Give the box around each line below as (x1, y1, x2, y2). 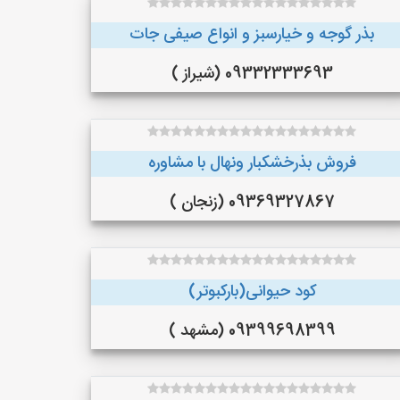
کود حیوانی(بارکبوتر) (187, 279, 316, 305)
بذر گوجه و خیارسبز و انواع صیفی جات (129, 21, 374, 48)
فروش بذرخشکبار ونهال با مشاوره (147, 150, 356, 177)
